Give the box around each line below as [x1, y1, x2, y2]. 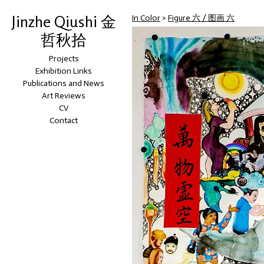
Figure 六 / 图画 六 [168, 13, 235, 23]
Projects [48, 54, 79, 64]
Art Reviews [42, 91, 85, 101]
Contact [49, 115, 78, 126]
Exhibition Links [35, 66, 92, 77]
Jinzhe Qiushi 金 [11, 12, 116, 31]
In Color [132, 13, 160, 23]
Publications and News [23, 78, 104, 89]
